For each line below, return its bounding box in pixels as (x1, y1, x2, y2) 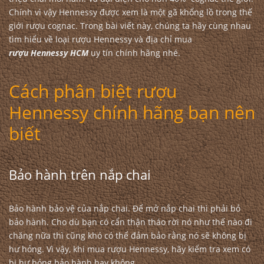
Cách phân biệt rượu (9, 79, 177, 103)
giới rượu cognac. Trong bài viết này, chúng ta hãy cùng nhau (9, 20, 251, 31)
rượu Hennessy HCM (9, 47, 88, 58)
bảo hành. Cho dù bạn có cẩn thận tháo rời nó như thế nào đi (9, 216, 252, 227)
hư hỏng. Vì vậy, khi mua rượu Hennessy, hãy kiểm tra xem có (9, 243, 250, 255)
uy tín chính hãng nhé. (88, 47, 180, 58)
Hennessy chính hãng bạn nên (9, 100, 255, 124)
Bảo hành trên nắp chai (9, 166, 154, 183)
